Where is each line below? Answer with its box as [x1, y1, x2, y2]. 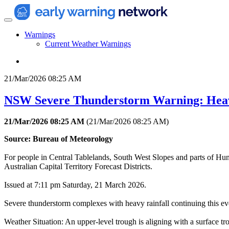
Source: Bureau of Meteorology [4, 134, 113, 144]
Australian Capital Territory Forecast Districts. [4, 162, 152, 171]
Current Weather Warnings [45, 39, 131, 48]
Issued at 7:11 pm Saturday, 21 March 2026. [4, 180, 146, 190]
